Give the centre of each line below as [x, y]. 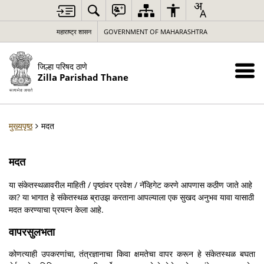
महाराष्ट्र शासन [74, 32]
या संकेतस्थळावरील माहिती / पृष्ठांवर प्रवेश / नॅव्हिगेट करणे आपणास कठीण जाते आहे [131, 185]
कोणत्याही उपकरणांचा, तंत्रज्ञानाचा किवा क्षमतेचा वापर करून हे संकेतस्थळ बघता [132, 254]
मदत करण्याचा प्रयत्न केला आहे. [56, 209]
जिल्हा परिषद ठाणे [62, 66]
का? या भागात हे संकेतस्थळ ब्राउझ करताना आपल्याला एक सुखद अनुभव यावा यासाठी [131, 197]
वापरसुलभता [32, 232]
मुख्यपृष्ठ [21, 126]
